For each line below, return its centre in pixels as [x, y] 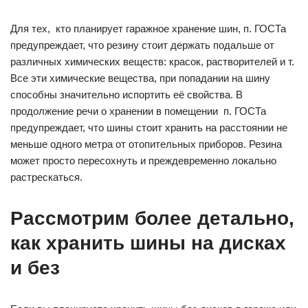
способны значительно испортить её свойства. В [126, 95]
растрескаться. [46, 177]
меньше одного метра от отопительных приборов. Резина [146, 144]
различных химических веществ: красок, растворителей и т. [152, 62]
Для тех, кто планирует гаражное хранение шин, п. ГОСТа [148, 29]
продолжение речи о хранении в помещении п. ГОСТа [138, 111]
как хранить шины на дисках [148, 243]
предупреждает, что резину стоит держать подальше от [142, 45]
